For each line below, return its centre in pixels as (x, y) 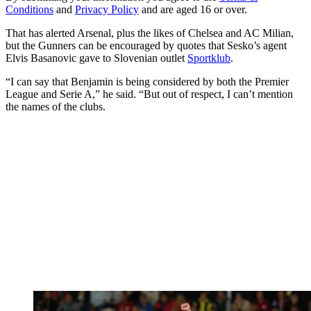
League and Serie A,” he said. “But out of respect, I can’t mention (149, 94)
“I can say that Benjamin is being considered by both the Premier (147, 81)
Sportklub (209, 58)
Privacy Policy (107, 9)
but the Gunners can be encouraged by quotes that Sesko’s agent (146, 45)
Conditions (30, 9)
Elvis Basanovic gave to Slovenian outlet (96, 58)
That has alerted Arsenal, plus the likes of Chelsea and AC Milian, (150, 33)
